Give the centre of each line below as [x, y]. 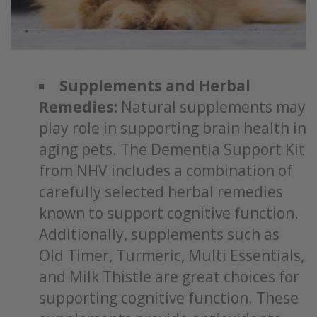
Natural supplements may [212, 107]
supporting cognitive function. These [169, 298]
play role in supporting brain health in [173, 128]
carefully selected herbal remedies [161, 192]
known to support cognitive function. [169, 213]
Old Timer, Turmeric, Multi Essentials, [172, 255]
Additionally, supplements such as [159, 234]
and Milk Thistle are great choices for [169, 277]
